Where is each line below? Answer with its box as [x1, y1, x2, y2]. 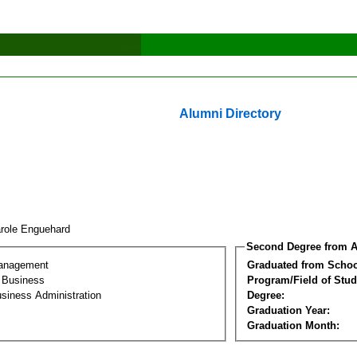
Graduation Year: [247, 304, 330, 316]
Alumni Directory [179, 107, 281, 120]
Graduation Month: [247, 319, 339, 331]
